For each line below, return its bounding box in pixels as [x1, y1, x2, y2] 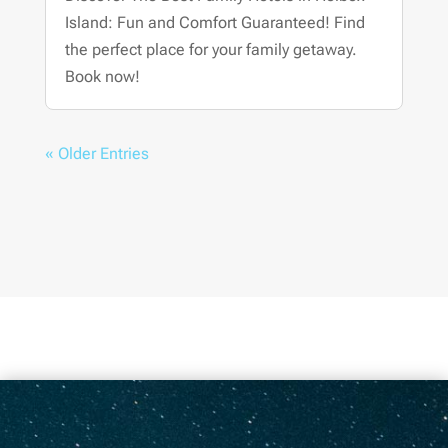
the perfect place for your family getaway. [64, 39, 357, 59]
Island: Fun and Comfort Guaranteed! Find [64, 12, 365, 32]
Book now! [64, 66, 140, 86]
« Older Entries [44, 143, 149, 163]
